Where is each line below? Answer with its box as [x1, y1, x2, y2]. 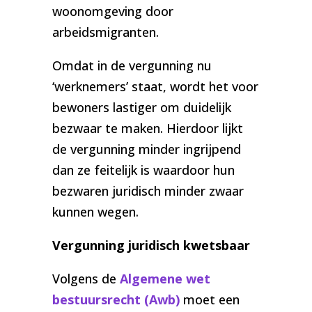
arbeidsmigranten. [52, 24, 159, 41]
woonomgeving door [52, 3, 173, 20]
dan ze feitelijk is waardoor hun [52, 162, 235, 179]
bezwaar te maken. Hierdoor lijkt [52, 120, 243, 137]
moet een [179, 291, 240, 309]
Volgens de [52, 270, 120, 288]
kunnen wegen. [52, 203, 139, 221]
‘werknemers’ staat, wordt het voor [52, 78, 258, 95]
